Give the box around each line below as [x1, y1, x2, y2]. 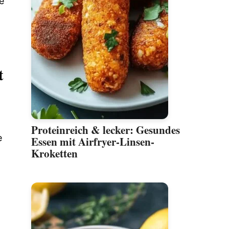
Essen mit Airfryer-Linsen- [31, 134, 154, 150]
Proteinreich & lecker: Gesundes [31, 122, 180, 138]
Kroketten [31, 146, 78, 162]
